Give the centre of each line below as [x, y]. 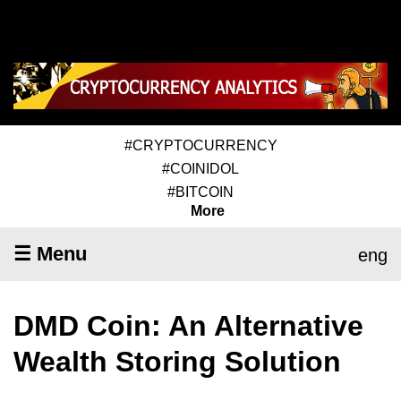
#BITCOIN [200, 192]
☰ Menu [50, 253]
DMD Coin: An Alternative [188, 325]
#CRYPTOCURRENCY [200, 145]
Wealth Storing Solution [177, 361]
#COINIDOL [200, 168]
